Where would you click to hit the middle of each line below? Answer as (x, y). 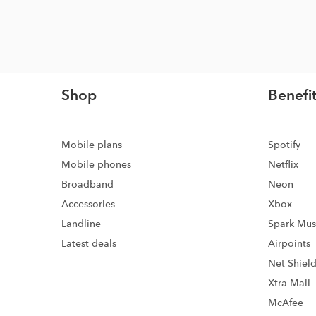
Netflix (283, 164)
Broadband (87, 184)
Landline (81, 223)
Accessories (88, 203)
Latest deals (89, 243)
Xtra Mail (289, 282)
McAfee (285, 302)
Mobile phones (96, 164)
